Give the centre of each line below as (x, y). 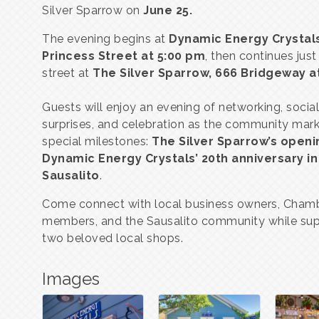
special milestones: (97, 141)
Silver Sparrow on (93, 10)
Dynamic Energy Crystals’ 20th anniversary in (180, 158)
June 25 (166, 10)
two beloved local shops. (113, 238)
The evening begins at (105, 39)
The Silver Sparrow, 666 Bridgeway (199, 73)
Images (71, 279)
